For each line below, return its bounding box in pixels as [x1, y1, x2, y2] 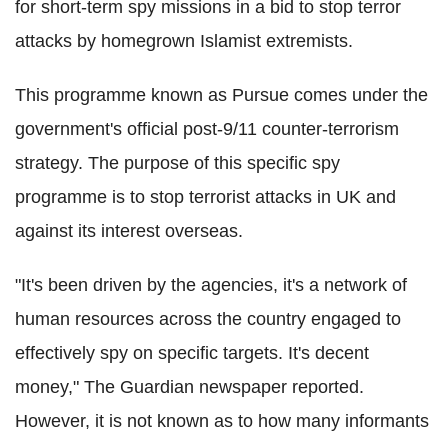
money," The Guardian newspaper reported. [15, 376, 364, 397]
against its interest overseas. [15, 220, 243, 241]
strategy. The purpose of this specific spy [15, 152, 340, 173]
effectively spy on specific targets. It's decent [15, 342, 369, 363]
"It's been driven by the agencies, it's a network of [15, 274, 407, 295]
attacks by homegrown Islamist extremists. [15, 30, 353, 51]
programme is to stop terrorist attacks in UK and [15, 186, 396, 207]
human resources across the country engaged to [15, 308, 401, 329]
